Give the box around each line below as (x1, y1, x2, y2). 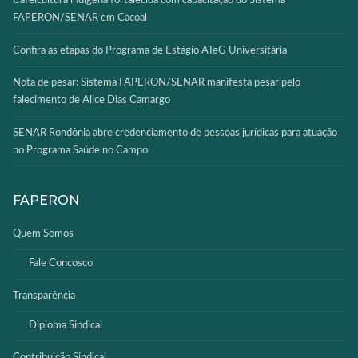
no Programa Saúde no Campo (13, 145, 148, 156)
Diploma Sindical (29, 320, 102, 331)
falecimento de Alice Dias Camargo (13, 95, 170, 106)
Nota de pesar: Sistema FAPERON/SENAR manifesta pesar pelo (13, 78, 300, 89)
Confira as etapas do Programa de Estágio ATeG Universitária (13, 45, 287, 56)
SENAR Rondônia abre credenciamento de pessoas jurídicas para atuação (13, 127, 337, 138)
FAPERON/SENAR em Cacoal (13, 13, 147, 24)
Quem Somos (13, 229, 74, 240)
